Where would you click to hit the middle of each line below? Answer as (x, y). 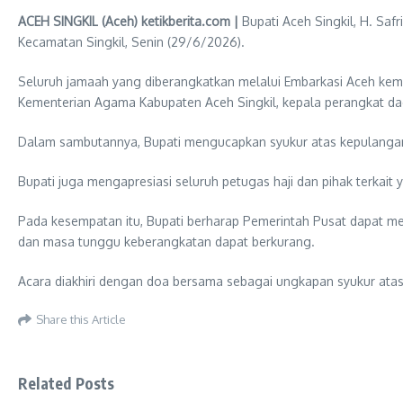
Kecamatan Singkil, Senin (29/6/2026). (131, 42)
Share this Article (81, 319)
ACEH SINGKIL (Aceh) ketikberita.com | (128, 21)
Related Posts (67, 383)
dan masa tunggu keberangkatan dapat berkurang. (166, 242)
